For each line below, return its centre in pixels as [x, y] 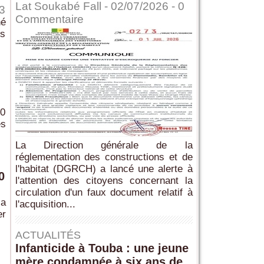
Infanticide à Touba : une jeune [102, 248]
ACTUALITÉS [48, 235]
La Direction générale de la [104, 146]
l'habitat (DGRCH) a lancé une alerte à [104, 169]
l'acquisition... [45, 204]
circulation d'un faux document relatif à [104, 193]
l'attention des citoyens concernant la [104, 181]
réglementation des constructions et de [104, 157]
